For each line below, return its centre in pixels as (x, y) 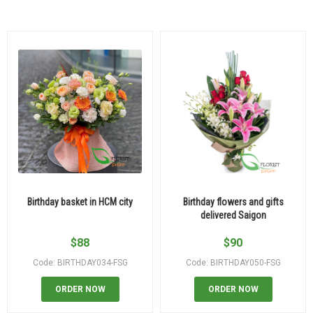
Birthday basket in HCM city (80, 202)
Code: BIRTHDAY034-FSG (80, 262)
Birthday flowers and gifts (233, 202)
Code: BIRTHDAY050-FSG (233, 262)
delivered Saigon (233, 215)
